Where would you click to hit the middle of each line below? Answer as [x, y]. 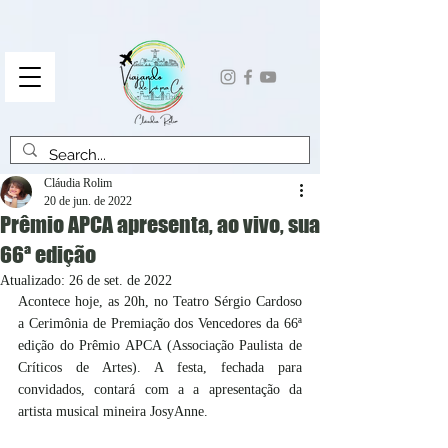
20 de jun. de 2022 [88, 201]
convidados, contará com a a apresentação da [160, 389]
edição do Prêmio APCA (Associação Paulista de [160, 345]
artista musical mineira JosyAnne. [113, 411]
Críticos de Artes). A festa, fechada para [160, 367]
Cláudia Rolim [78, 183]
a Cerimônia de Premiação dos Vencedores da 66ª [160, 323]
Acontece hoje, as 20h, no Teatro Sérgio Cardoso [160, 301]
